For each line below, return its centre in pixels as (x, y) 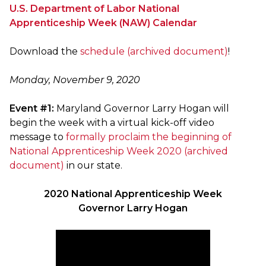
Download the (44, 52)
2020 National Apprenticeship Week (133, 194)
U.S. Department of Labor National (94, 9)
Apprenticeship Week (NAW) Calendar (103, 23)
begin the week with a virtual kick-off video (112, 123)
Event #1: (32, 109)
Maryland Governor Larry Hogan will (142, 109)
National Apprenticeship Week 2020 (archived (119, 151)
